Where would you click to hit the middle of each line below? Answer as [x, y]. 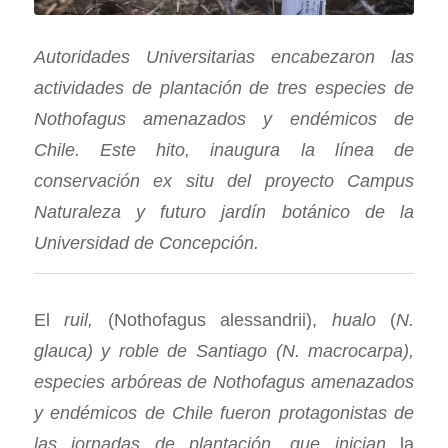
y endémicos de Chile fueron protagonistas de [224, 413]
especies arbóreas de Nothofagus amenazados [224, 382]
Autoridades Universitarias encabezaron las [224, 56]
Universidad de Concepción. [146, 242]
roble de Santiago [193, 351]
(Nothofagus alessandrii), [212, 320]
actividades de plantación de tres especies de [224, 87]
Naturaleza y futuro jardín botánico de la [224, 211]
